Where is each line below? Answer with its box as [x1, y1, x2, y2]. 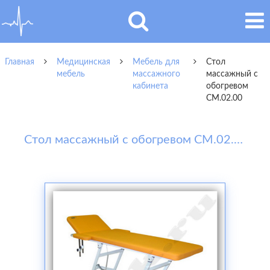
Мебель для [133, 58, 180, 66]
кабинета [133, 82, 168, 90]
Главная [5, 58, 34, 66]
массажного [133, 70, 180, 78]
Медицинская [57, 58, 110, 66]
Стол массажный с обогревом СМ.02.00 [234, 134, 243, 146]
